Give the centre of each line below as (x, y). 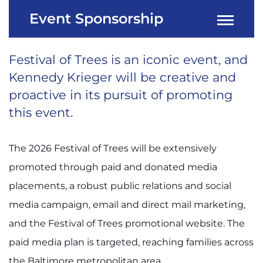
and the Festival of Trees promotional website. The (127, 224)
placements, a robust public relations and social (120, 186)
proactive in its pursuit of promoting (121, 95)
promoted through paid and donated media (113, 167)
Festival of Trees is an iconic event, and (128, 60)
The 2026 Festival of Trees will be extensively (113, 149)
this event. (41, 113)
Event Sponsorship (96, 19)
